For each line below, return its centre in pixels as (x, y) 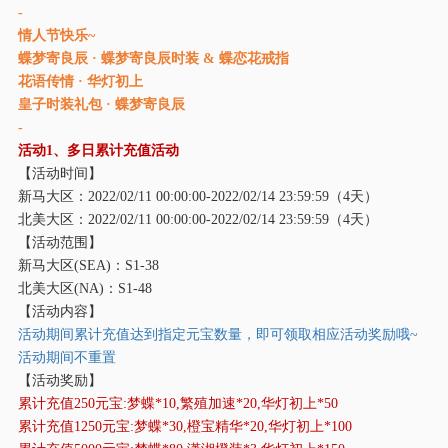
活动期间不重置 (66, 356)
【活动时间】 (59, 172)
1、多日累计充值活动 (112, 149)
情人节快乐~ (56, 34)
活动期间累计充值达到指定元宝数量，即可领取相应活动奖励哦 (213, 333)
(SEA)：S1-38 (116, 264)
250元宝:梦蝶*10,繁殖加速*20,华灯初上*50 (205, 402)
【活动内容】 (59, 310)
